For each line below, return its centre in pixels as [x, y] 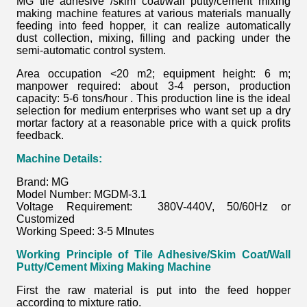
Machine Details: [59, 159]
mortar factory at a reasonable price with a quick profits [153, 123]
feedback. [40, 135]
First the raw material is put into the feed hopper [153, 290]
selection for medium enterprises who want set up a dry [153, 111]
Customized [46, 219]
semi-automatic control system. [91, 50]
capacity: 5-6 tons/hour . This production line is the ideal [153, 98]
